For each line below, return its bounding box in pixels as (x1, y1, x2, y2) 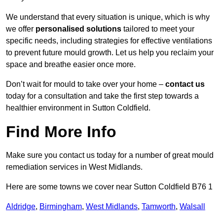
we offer (6, 25, 36, 34)
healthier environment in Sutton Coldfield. (6, 104, 150, 112)
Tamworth (142, 202, 176, 211)
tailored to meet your (121, 25, 194, 34)
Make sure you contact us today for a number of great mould (6, 151, 214, 160)
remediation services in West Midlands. (6, 163, 143, 172)
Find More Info (6, 123, 116, 141)
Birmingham (39, 202, 82, 211)
